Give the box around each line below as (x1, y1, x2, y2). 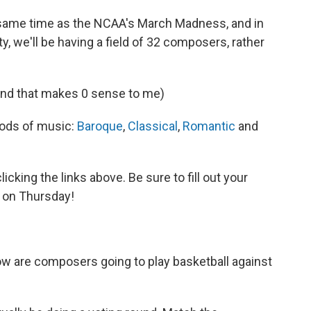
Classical (128, 119, 178, 134)
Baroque (77, 119, 123, 134)
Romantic (183, 119, 235, 134)
